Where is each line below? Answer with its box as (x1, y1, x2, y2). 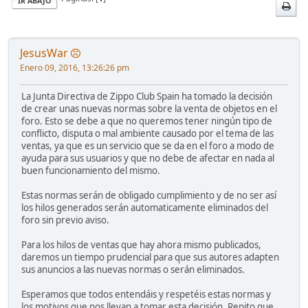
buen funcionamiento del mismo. (21, 164, 160, 177)
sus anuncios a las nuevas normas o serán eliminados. (21, 263, 245, 276)
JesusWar (20, 45, 68, 60)
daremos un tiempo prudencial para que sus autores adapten (21, 250, 279, 263)
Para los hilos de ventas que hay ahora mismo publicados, (21, 238, 261, 251)
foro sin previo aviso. (21, 213, 109, 226)
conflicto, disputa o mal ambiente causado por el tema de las (21, 126, 274, 140)
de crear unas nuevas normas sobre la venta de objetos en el (21, 102, 277, 115)
